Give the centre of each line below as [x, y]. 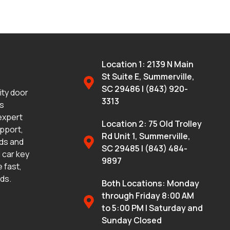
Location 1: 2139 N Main [147, 64]
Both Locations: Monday [150, 183]
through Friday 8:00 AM [148, 195]
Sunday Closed [131, 220]
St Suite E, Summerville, [148, 76]
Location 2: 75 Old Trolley [151, 123]
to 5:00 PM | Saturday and [152, 208]
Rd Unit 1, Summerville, [146, 136]
